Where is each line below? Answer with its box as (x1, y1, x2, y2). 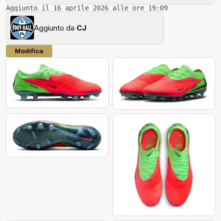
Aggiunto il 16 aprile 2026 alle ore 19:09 (6, 3, 168, 12)
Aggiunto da (34, 23, 76, 33)
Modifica (15, 46, 43, 55)
